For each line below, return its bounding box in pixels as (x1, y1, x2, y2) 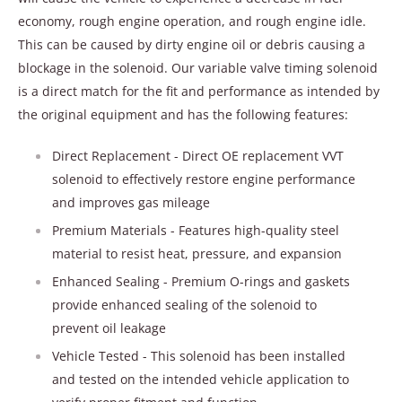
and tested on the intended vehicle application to (52, 370, 349, 388)
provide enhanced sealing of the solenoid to (52, 295, 317, 313)
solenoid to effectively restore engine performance (52, 170, 355, 188)
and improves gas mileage (52, 193, 210, 211)
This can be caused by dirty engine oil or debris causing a (18, 35, 365, 53)
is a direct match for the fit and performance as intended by (18, 82, 380, 100)
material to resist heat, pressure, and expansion (52, 244, 342, 262)
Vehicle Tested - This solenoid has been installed (52, 346, 345, 364)
